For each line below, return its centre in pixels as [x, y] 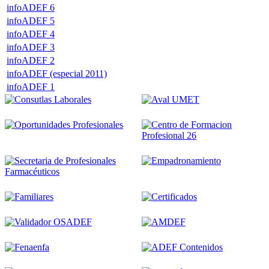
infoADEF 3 [31, 47]
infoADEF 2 [31, 60]
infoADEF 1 [31, 86]
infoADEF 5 [31, 20]
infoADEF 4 [31, 34]
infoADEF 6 [31, 7]
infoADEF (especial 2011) [57, 73]
